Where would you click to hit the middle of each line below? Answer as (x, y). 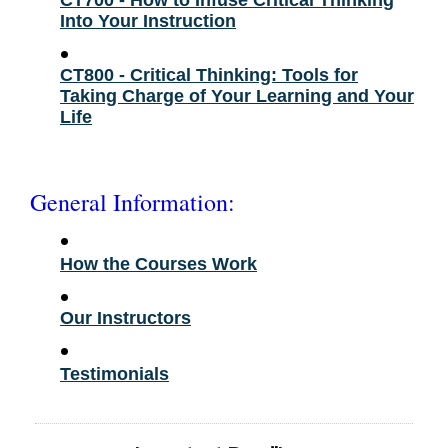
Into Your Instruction (148, 20)
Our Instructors (125, 317)
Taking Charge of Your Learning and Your (237, 95)
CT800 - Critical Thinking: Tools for (209, 74)
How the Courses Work (158, 263)
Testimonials (114, 373)
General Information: (132, 201)
